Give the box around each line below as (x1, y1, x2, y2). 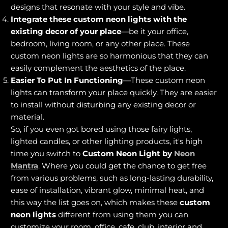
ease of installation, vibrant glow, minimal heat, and (11, 185, 204, 195)
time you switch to (11, 148, 82, 158)
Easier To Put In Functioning (11, 75, 123, 85)
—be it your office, (121, 26, 188, 36)
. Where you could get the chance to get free (38, 160, 207, 170)
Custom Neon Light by (82, 148, 174, 158)
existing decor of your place (11, 26, 121, 36)
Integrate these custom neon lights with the (11, 14, 187, 24)
